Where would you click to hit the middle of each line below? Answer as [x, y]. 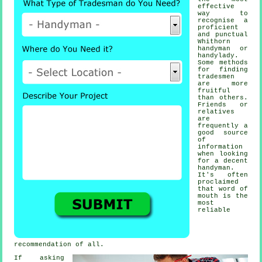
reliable [214, 210]
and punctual [223, 35]
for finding [223, 70]
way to [223, 14]
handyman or [223, 49]
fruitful [214, 91]
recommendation [43, 245]
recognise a [223, 21]
